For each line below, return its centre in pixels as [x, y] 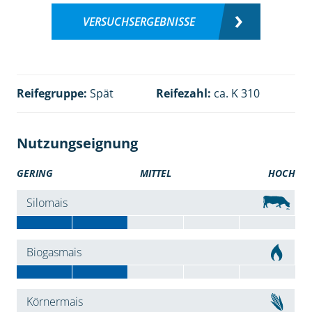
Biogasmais [54, 252]
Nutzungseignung [77, 143]
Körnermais [54, 302]
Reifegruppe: [52, 94]
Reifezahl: [184, 94]
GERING [34, 173]
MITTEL [156, 173]
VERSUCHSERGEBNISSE [139, 22]
